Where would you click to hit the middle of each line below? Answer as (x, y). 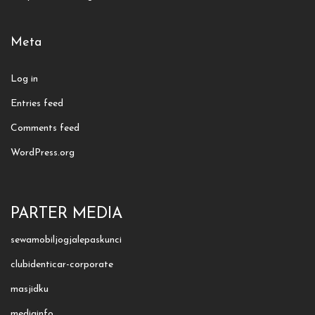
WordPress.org (43, 153)
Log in (24, 79)
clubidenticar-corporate (62, 265)
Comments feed (45, 128)
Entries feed (37, 103)
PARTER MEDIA (66, 214)
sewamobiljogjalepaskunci (66, 240)
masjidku (30, 289)
